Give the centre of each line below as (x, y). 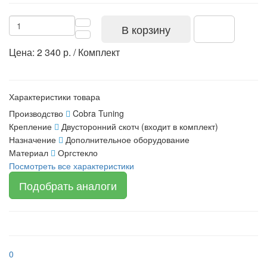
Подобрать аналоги (68, 185)
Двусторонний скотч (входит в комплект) (140, 126)
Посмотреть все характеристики (72, 165)
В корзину (146, 29)
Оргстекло (78, 152)
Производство (36, 113)
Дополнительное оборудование (128, 139)
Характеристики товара (55, 96)
